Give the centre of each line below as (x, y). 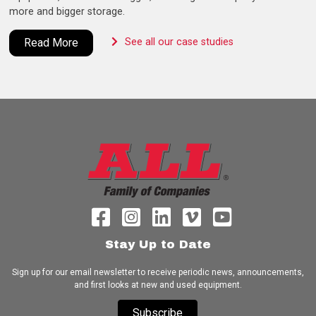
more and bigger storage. (67, 12)
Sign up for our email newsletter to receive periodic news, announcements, (158, 272)
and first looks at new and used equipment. (158, 285)
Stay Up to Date (158, 244)
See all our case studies (180, 42)
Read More (51, 42)
